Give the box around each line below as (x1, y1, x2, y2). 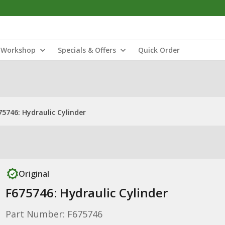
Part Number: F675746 (5, 208, 102, 220)
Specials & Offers (58, 45, 116, 55)
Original (18, 168, 49, 179)
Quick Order (138, 45, 180, 55)
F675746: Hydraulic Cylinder (5, 184, 168, 201)
